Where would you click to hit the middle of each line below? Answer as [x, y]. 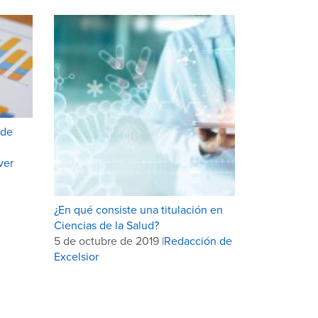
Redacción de [198, 240]
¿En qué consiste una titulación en [138, 209]
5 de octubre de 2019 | [109, 240]
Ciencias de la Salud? [106, 225]
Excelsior [76, 256]
